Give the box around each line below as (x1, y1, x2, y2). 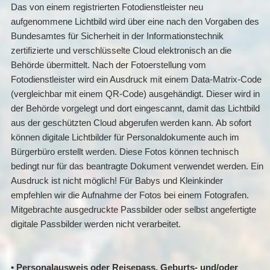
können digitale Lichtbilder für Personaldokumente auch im (10, 133, 239, 142)
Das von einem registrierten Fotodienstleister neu (10, 2, 203, 12)
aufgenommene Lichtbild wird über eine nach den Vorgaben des (10, 17, 259, 27)
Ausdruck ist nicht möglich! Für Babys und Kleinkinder (10, 176, 223, 186)
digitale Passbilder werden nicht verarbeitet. (10, 219, 181, 229)
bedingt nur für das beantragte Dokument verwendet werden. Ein (10, 162, 263, 171)
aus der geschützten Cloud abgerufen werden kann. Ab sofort (10, 118, 251, 128)
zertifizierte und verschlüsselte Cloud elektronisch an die (10, 46, 231, 55)
